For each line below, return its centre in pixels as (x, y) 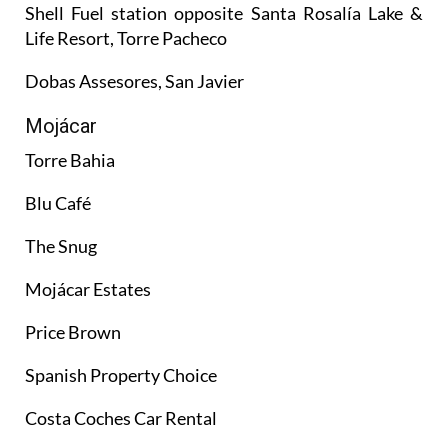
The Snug (61, 245)
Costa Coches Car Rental (121, 417)
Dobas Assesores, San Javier (134, 80)
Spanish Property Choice (121, 374)
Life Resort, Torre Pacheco (126, 37)
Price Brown (73, 331)
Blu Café (58, 202)
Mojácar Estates (88, 288)
